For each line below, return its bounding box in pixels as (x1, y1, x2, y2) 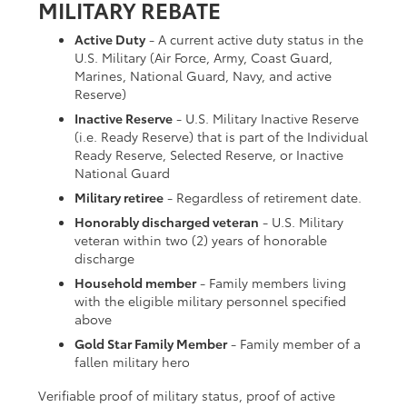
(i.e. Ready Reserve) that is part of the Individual (74, 127, 368, 146)
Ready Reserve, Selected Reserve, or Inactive (74, 145, 343, 164)
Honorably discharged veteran (74, 213, 259, 232)
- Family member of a (227, 334, 361, 353)
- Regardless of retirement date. (164, 188, 362, 207)
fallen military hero (74, 352, 190, 372)
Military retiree (74, 188, 164, 207)
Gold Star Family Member (74, 334, 227, 353)
